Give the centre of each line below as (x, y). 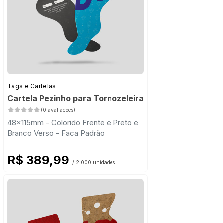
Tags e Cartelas (32, 86)
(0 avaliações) (58, 110)
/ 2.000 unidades (94, 163)
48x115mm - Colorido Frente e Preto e (73, 123)
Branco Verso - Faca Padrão (56, 133)
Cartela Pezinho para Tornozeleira (76, 98)
